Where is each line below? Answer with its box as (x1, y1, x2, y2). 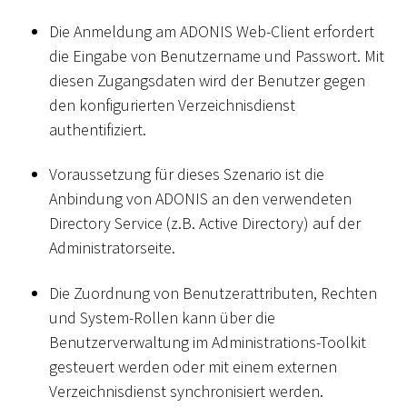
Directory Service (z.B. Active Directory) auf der (49, 213, 361, 234)
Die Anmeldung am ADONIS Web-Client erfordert (49, 20, 374, 42)
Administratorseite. (49, 237, 175, 259)
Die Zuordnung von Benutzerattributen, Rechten (49, 282, 377, 303)
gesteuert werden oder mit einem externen (49, 355, 337, 377)
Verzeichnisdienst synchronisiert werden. (49, 380, 323, 402)
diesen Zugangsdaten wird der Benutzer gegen (49, 69, 365, 91)
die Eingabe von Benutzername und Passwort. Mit (49, 45, 384, 66)
